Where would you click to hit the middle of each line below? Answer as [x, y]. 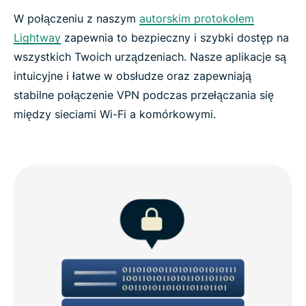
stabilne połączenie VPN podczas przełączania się [144, 95]
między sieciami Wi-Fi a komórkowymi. [115, 114]
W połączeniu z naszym [76, 18]
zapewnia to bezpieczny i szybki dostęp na [175, 37]
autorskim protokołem [197, 18]
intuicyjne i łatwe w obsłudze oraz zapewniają [133, 75]
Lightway [37, 37]
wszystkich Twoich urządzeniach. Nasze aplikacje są [150, 56]
